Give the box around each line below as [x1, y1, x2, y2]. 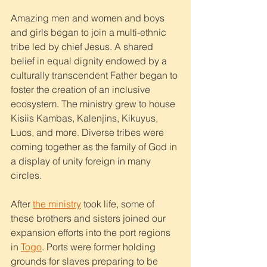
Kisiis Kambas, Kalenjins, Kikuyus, [11, 111, 160, 124]
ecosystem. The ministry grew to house [11, 97, 178, 110]
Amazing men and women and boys [11, 11, 167, 24]
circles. [11, 169, 44, 181]
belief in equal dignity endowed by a [11, 54, 169, 67]
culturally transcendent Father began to [11, 69, 180, 81]
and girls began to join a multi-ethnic [11, 26, 169, 38]
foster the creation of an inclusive [11, 83, 153, 95]
